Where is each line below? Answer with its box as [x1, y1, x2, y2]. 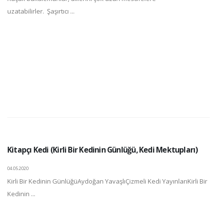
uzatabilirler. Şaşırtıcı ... [7, 7, 75, 15]
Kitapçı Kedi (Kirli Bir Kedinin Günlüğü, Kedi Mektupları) [7, 144, 198, 155]
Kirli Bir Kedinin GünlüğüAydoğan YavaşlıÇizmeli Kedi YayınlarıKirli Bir [7, 177, 207, 186]
